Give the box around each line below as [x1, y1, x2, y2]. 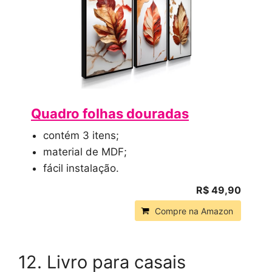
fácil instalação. [43, 162, 119, 175]
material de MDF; [43, 146, 127, 158]
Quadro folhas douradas [31, 106, 189, 122]
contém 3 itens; [43, 129, 119, 142]
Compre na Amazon [155, 206, 233, 217]
